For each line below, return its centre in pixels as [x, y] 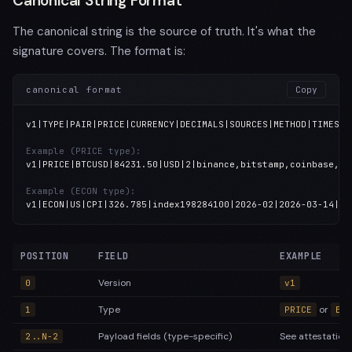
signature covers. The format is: [99, 51]
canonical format [74, 89]
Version [115, 283]
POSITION [45, 256]
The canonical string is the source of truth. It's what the [164, 31]
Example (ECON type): [81, 191]
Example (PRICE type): [84, 151]
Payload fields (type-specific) [165, 336]
